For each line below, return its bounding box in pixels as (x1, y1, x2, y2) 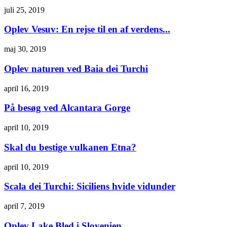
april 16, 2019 (4, 84, 49, 93)
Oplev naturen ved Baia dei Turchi (4, 63, 148, 74)
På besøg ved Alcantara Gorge (4, 102, 130, 113)
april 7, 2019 (4, 201, 45, 210)
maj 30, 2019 (4, 45, 46, 54)
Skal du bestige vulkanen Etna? (4, 141, 136, 153)
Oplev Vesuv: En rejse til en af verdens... (4, 24, 170, 35)
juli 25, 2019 (4, 5, 45, 14)
